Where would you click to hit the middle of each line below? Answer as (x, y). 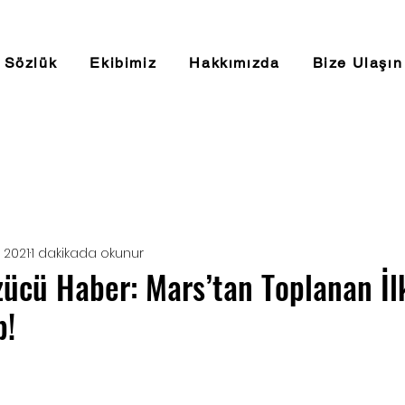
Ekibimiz (123, 63)
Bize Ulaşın (358, 63)
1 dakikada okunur (87, 253)
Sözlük (31, 63)
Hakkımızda (235, 63)
